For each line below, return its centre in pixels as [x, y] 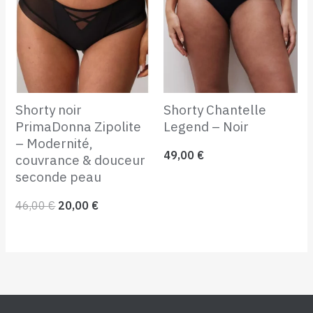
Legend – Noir [206, 126]
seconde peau [59, 176]
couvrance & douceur [81, 160]
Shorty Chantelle [215, 109]
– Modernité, [54, 143]
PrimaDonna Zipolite [79, 126]
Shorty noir [49, 109]
